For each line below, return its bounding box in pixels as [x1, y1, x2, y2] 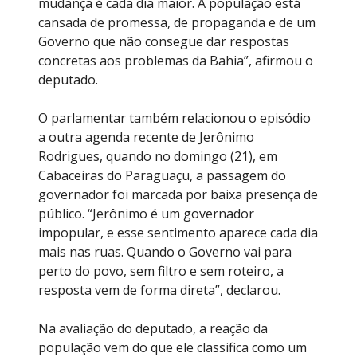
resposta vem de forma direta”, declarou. [38, 280, 280, 299]
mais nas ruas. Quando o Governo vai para [38, 242, 292, 261]
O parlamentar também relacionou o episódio [38, 108, 311, 127]
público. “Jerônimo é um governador [38, 204, 254, 222]
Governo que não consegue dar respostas [38, 32, 289, 50]
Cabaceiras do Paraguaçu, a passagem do [38, 166, 286, 184]
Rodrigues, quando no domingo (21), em [38, 147, 277, 165]
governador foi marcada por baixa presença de [38, 185, 318, 203]
